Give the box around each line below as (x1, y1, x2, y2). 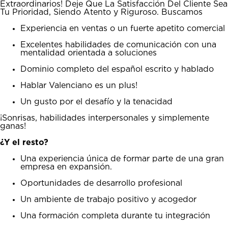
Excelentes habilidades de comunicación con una (20, 41, 216, 49)
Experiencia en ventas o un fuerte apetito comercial (20, 24, 225, 33)
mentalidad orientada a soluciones (20, 49, 157, 57)
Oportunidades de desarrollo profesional (20, 179, 182, 187)
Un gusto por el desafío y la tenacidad (20, 98, 173, 106)
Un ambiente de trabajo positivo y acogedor (20, 195, 196, 204)
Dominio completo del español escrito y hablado (20, 65, 214, 73)
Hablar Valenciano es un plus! (20, 81, 137, 90)
